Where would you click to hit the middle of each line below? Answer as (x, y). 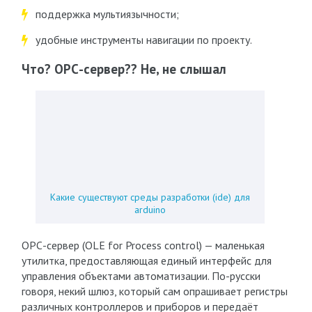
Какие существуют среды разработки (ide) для (150, 197)
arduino (150, 210)
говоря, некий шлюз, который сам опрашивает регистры (154, 291)
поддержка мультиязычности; (107, 14)
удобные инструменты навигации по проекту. (145, 40)
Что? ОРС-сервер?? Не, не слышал (124, 69)
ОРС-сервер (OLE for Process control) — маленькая (143, 245)
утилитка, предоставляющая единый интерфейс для (146, 260)
